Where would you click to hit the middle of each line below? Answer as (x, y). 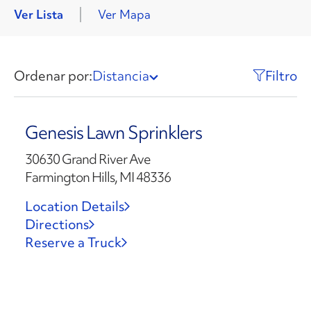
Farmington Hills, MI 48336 (98, 177)
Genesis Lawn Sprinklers (113, 133)
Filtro (281, 76)
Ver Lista (39, 14)
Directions (57, 224)
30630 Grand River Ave (87, 159)
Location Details (74, 206)
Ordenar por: (53, 76)
